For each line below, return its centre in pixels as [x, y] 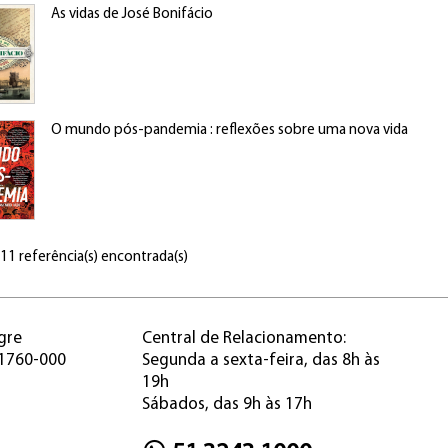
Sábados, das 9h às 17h [226, 404]
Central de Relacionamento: [243, 338]
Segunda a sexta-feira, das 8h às [260, 360]
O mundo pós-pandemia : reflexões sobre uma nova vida [229, 130]
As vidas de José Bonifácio [131, 14]
